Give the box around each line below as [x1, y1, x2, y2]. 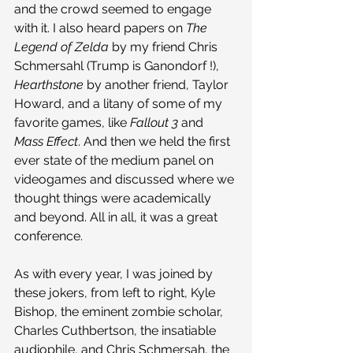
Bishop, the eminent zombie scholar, [14, 303, 226, 319]
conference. [14, 228, 83, 243]
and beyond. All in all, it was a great [14, 209, 221, 225]
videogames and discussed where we [14, 171, 237, 187]
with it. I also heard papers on [14, 20, 186, 35]
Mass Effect [14, 133, 78, 149]
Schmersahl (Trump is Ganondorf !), [14, 58, 222, 73]
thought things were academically [14, 190, 214, 206]
